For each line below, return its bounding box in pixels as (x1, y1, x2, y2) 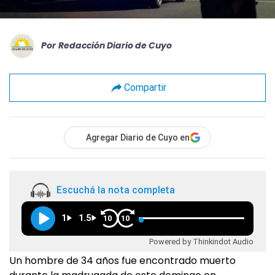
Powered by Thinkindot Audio (149, 236, 254, 246)
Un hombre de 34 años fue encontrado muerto (9, 253, 236, 268)
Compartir (123, 82, 166, 94)
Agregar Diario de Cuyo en (86, 132, 190, 142)
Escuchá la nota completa (56, 184, 175, 196)
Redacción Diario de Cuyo (58, 39, 172, 52)
